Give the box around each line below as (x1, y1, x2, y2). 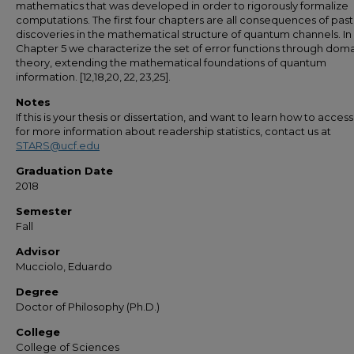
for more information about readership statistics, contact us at (16, 125, 331, 137)
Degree (16, 285, 58, 298)
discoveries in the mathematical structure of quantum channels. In (16, 28, 352, 40)
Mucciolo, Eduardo (16, 260, 112, 273)
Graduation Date (16, 164, 113, 177)
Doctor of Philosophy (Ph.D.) (16, 300, 160, 313)
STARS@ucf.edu (16, 139, 100, 152)
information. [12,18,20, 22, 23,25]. (16, 70, 171, 83)
